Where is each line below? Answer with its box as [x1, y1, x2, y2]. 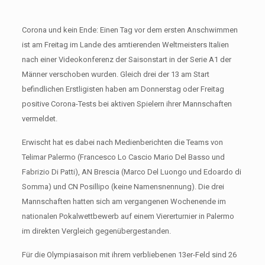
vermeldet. [21, 114, 57, 123]
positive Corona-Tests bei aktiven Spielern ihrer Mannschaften [21, 99, 232, 108]
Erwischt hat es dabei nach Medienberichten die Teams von [21, 137, 223, 147]
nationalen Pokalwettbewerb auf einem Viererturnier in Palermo [21, 211, 234, 221]
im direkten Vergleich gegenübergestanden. [21, 226, 171, 235]
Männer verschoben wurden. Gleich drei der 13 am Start [21, 69, 209, 79]
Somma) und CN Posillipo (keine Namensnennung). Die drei [21, 182, 224, 191]
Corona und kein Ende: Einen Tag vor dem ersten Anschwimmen [21, 25, 238, 34]
